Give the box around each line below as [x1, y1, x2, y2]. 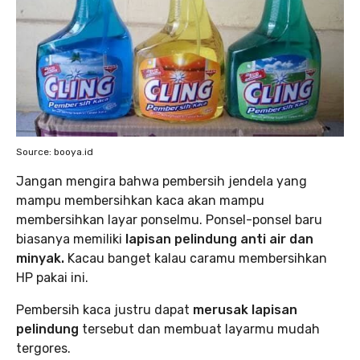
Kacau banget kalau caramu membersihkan [64, 251, 327, 266]
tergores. [16, 341, 71, 356]
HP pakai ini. [16, 270, 88, 285]
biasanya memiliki [16, 231, 125, 247]
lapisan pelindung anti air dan [125, 231, 313, 247]
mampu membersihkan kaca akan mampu [16, 193, 264, 208]
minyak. [16, 251, 64, 266]
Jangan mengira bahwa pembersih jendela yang [16, 174, 307, 189]
